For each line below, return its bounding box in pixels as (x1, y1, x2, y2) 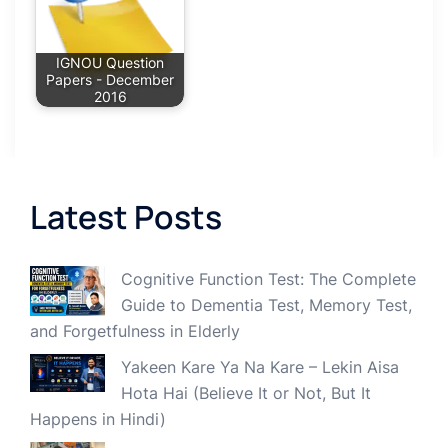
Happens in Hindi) (30, 409, 166, 429)
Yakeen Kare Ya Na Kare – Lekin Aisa (121, 357, 399, 377)
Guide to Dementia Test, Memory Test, (121, 295, 412, 315)
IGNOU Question (56, 54, 164, 72)
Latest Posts (30, 195, 222, 239)
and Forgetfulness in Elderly (30, 321, 240, 341)
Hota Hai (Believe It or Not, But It (121, 383, 371, 403)
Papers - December (46, 71, 174, 89)
